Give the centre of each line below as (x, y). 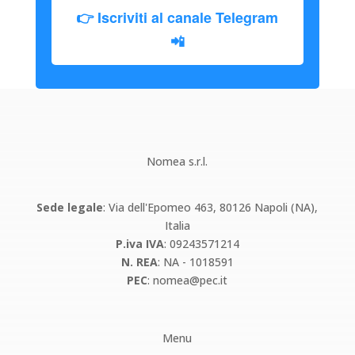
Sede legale (70, 207)
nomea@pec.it (191, 280)
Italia (177, 225)
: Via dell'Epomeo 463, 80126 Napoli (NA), (211, 207)
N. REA (139, 261)
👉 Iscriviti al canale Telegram (177, 17)
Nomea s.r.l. (177, 161)
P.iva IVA (139, 243)
